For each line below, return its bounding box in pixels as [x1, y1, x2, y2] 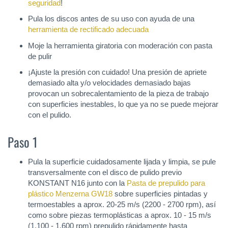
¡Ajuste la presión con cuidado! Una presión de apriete [28, 68, 207, 77]
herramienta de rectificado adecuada [28, 25, 149, 34]
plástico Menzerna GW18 [28, 189, 112, 198]
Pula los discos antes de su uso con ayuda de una [28, 14, 194, 23]
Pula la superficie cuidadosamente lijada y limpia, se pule [28, 157, 216, 166]
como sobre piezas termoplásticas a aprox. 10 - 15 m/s [28, 211, 211, 219]
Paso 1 [8, 132, 38, 151]
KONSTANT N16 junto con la [28, 179, 127, 187]
